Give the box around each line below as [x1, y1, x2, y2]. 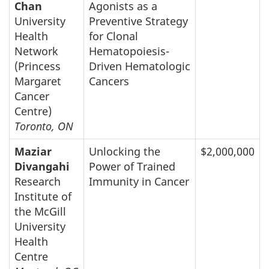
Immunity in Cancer [89, 174, 189, 189]
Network [14, 43, 58, 58]
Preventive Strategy [89, 13, 188, 28]
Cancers [89, 73, 129, 88]
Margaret [14, 73, 61, 88]
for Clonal [89, 28, 138, 43]
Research [14, 174, 61, 189]
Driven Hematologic [89, 58, 190, 73]
